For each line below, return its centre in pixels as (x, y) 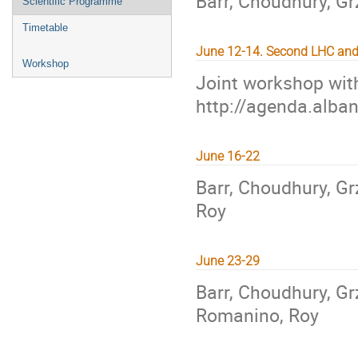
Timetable (45, 28)
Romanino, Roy (257, 314)
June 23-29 (228, 261)
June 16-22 (228, 156)
